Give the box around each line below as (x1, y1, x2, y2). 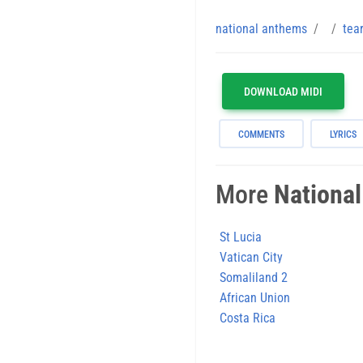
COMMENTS (238, 128, 284, 140)
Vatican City (220, 249, 283, 265)
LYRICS (330, 128, 357, 140)
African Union (220, 289, 290, 305)
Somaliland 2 (220, 269, 288, 285)
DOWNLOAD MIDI (244, 84, 322, 98)
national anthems (216, 20, 307, 36)
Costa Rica (220, 310, 275, 326)
